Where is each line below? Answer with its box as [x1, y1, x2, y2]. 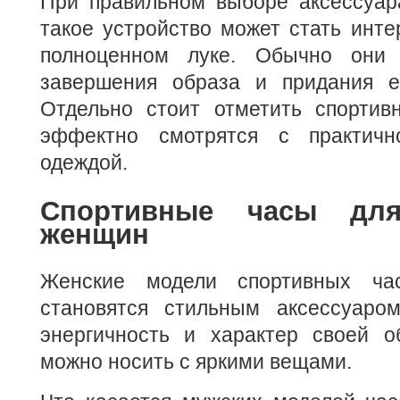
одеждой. [40, 151, 128, 175]
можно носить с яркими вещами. [40, 349, 352, 373]
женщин [40, 218, 149, 249]
